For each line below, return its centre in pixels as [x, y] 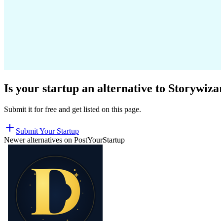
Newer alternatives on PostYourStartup [64, 140]
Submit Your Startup [47, 131]
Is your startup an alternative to [86, 88]
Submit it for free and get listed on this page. [73, 109]
